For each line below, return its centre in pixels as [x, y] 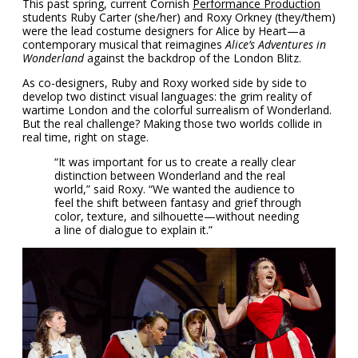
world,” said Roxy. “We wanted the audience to [175, 189]
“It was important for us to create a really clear [175, 162]
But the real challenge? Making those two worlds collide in [172, 124]
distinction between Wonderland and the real [170, 176]
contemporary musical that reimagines [124, 45]
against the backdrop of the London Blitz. [193, 58]
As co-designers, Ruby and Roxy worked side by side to [165, 83]
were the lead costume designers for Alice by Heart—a [164, 31]
